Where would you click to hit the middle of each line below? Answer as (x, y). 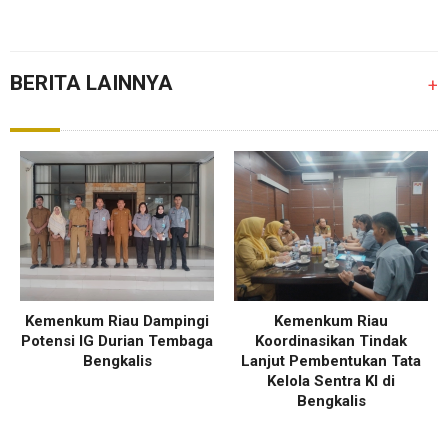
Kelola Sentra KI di (331, 381)
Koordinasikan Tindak (331, 341)
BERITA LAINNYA (91, 83)
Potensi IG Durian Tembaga (117, 341)
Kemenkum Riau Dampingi (117, 321)
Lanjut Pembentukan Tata (331, 361)
